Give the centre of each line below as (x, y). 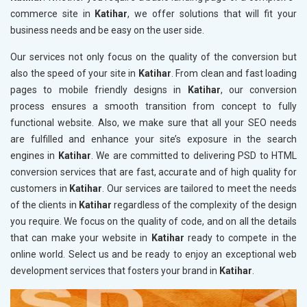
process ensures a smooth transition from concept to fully (153, 107)
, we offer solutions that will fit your (212, 14)
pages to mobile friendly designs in (99, 90)
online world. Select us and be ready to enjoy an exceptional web (153, 255)
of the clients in (45, 205)
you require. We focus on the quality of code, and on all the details (153, 222)
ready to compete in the (242, 238)
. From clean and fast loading (234, 74)
